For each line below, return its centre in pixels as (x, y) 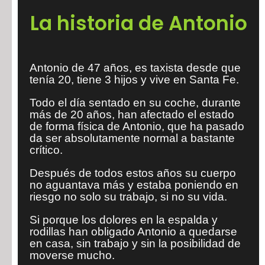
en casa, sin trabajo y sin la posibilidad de (135, 243)
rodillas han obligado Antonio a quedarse (133, 232)
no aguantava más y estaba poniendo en (134, 185)
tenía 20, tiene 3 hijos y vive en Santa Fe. (134, 80)
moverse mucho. (72, 255)
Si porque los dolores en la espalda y (124, 220)
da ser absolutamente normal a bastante (132, 138)
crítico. (46, 150)
